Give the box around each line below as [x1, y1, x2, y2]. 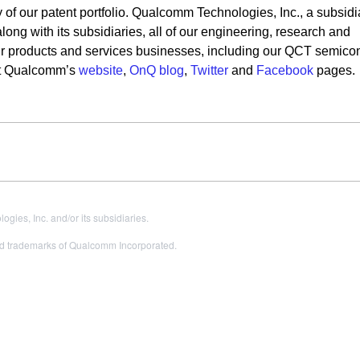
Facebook [256, 63, 313, 78]
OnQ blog [129, 63, 184, 78]
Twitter [190, 63, 228, 78]
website [78, 63, 123, 78]
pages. [316, 63, 355, 78]
